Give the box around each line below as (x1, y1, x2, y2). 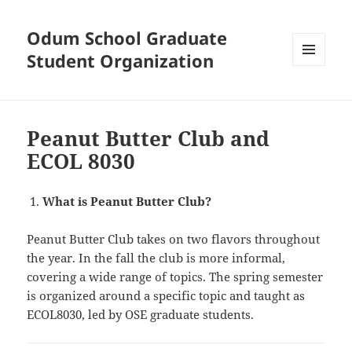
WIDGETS (292, 92, 337, 106)
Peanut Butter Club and (27, 124, 270, 153)
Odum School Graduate (27, 26, 228, 50)
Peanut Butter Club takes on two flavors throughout (27, 231, 321, 247)
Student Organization (27, 49, 214, 73)
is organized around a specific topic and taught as (27, 288, 306, 304)
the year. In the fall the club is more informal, (27, 250, 286, 266)
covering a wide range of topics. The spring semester (27, 269, 324, 285)
